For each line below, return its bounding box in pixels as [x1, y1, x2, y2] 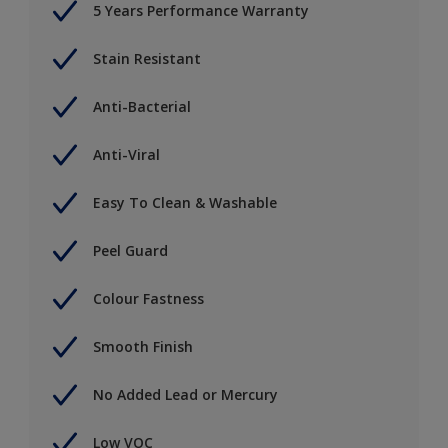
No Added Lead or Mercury [93, 385, 278, 405]
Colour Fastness [93, 289, 204, 309]
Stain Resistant [93, 49, 201, 69]
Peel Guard [93, 241, 168, 261]
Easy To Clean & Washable [93, 193, 277, 213]
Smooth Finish [93, 337, 193, 357]
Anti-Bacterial [93, 97, 191, 117]
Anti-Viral [93, 145, 160, 165]
